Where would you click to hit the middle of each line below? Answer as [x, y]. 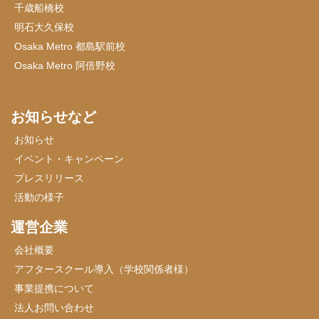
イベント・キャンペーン [69, 158]
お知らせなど [53, 116]
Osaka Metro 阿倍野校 [65, 65]
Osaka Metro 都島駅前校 [70, 46]
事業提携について [54, 288]
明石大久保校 [44, 27]
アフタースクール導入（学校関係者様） [104, 269]
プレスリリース [49, 178]
